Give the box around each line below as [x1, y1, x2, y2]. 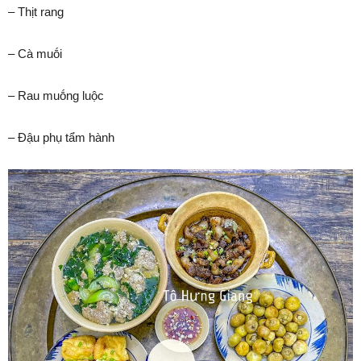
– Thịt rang [8, 4, 64, 19]
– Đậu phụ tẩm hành [8, 130, 114, 144]
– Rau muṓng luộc [8, 88, 104, 102]
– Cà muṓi [8, 46, 62, 60]
